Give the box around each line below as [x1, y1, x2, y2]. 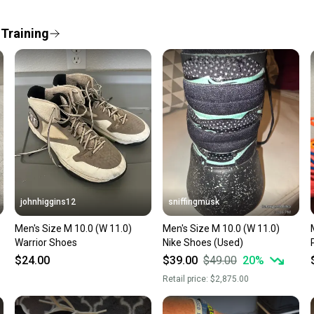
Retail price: [162, 273, 210, 284]
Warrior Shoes [15, 236, 78, 248]
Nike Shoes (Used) [162, 236, 243, 248]
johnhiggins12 [20, 196, 76, 207]
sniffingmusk [168, 196, 219, 207]
